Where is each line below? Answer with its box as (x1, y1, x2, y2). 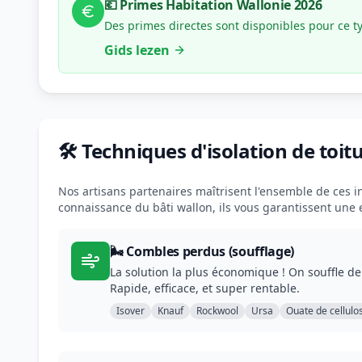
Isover (116, 304, 145, 318)
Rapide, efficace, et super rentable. (110, 280, 300, 296)
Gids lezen (104, 41, 170, 59)
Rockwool (196, 304, 238, 318)
